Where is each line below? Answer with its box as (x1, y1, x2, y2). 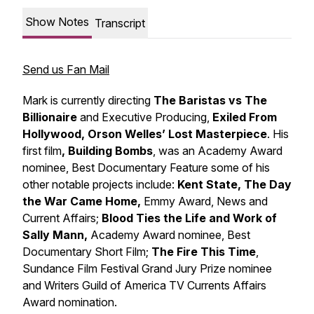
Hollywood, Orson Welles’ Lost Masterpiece (22, 127, 267, 141)
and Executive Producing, (77, 110, 212, 124)
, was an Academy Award (153, 144, 282, 158)
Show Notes (25, 15, 89, 29)
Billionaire (22, 110, 77, 124)
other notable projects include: (22, 177, 177, 191)
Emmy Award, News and (144, 194, 268, 208)
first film (22, 144, 62, 158)
